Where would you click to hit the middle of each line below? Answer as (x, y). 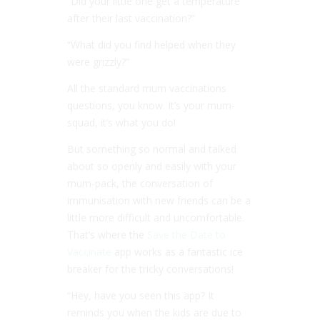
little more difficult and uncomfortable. (156, 217)
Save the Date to (186, 234)
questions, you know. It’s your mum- (151, 105)
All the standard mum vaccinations (147, 88)
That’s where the (107, 234)
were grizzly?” (98, 61)
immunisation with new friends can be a (159, 200)
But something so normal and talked (152, 149)
